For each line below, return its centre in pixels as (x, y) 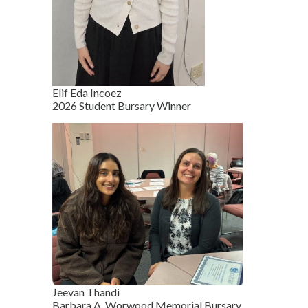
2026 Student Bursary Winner (122, 105)
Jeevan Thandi (86, 291)
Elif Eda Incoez (87, 92)
